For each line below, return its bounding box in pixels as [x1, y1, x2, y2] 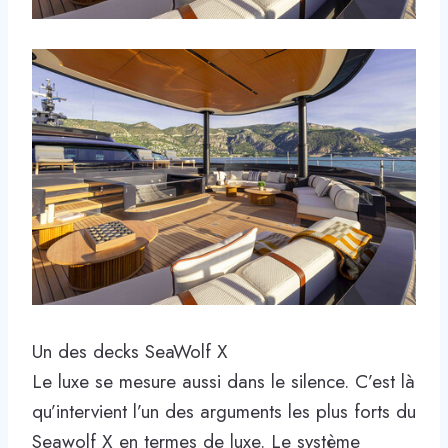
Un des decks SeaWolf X [32, 337, 228, 365]
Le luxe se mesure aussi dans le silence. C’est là [32, 367, 415, 395]
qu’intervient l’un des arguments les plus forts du [32, 397, 416, 425]
